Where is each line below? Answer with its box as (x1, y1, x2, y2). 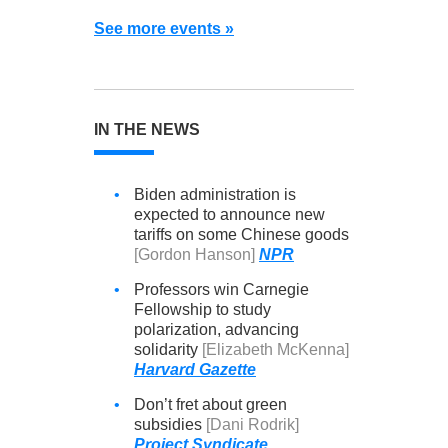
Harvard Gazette (134, 361, 256, 378)
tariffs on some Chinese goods (134, 226, 349, 243)
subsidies (134, 416, 206, 433)
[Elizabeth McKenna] (202, 341, 349, 358)
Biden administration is (134, 186, 296, 203)
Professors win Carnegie (134, 281, 309, 298)
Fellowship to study (134, 301, 271, 318)
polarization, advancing (134, 321, 299, 338)
